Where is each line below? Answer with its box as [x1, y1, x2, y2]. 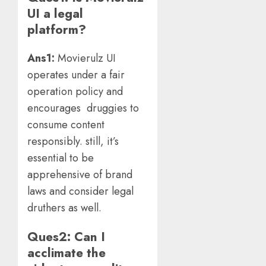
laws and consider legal [27, 183, 137, 199]
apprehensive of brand [27, 167, 132, 183]
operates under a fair [27, 67, 128, 83]
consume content [27, 117, 104, 133]
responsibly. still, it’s [27, 134, 119, 150]
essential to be [27, 150, 97, 166]
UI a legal [27, 4, 83, 23]
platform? [27, 20, 93, 39]
